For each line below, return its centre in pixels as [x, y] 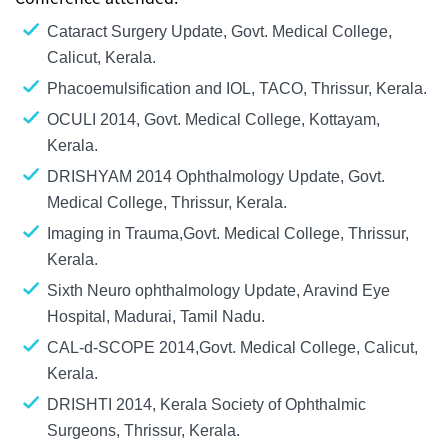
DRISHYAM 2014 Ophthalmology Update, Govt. [216, 176]
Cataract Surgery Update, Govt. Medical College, [219, 31]
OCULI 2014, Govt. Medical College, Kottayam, [213, 119]
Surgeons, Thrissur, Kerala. [145, 430]
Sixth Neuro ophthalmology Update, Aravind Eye [218, 290]
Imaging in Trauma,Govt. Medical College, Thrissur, [228, 233]
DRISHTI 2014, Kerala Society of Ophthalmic [206, 404]
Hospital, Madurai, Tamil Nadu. [158, 316]
